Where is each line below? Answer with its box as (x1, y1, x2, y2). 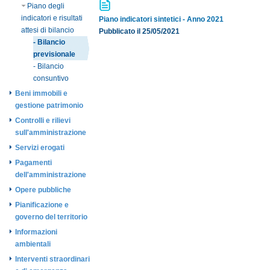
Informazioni (15, 228, 57, 236)
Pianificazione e (15, 201, 69, 209)
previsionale (33, 50, 75, 58)
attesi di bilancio (21, 26, 74, 34)
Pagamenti (15, 159, 52, 167)
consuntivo (33, 74, 69, 83)
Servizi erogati (15, 143, 64, 152)
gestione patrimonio (15, 101, 83, 110)
